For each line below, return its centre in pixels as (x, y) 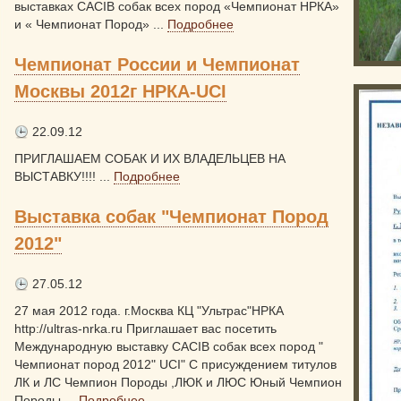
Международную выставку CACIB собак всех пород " (169, 346)
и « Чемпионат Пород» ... (91, 24)
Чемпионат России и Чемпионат (157, 64)
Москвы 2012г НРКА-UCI (120, 91)
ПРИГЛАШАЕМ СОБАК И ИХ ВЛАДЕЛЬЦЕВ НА (150, 158)
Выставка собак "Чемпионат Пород (171, 217)
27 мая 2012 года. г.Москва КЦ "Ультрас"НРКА (149, 311)
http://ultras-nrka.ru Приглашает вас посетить (145, 328)
